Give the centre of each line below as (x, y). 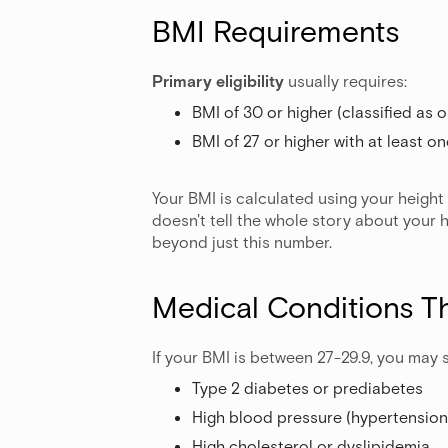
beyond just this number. (242, 241)
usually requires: (345, 80)
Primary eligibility (218, 80)
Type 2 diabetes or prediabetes (307, 387)
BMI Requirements (275, 29)
